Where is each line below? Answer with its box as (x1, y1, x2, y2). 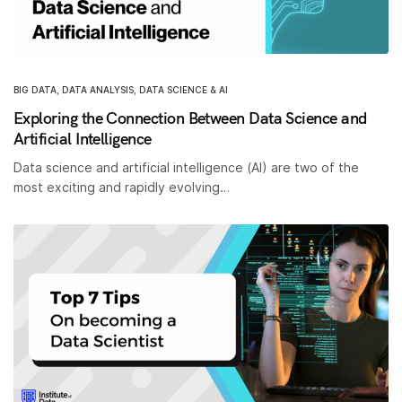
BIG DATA (13, 83, 57, 95)
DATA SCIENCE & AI (139, 83, 228, 95)
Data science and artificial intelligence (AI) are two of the (13, 159, 360, 175)
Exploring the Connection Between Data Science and (13, 107, 367, 128)
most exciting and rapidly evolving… (13, 179, 231, 195)
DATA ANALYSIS (62, 83, 134, 95)
